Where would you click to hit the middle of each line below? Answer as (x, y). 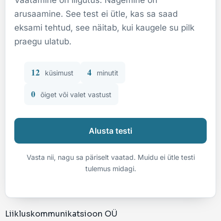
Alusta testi (110, 131)
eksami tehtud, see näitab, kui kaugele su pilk (104, 27)
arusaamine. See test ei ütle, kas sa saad (96, 14)
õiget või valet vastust (75, 95)
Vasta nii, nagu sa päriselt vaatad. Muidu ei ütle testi (110, 157)
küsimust (58, 73)
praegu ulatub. (43, 41)
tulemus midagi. (110, 169)
